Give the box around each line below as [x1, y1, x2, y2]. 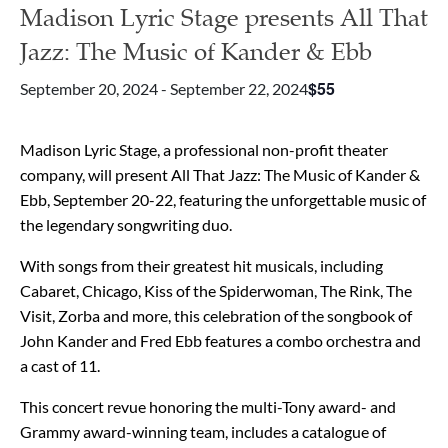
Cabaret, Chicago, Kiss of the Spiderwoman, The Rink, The [20, 281, 412, 300]
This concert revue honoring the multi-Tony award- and [20, 397, 396, 416]
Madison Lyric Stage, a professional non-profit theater [20, 140, 388, 159]
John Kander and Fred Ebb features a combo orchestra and [20, 331, 421, 350]
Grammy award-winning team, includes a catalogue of [20, 422, 386, 441]
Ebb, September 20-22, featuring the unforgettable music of [20, 190, 426, 209]
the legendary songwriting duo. [20, 215, 232, 234]
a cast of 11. [20, 356, 100, 375]
